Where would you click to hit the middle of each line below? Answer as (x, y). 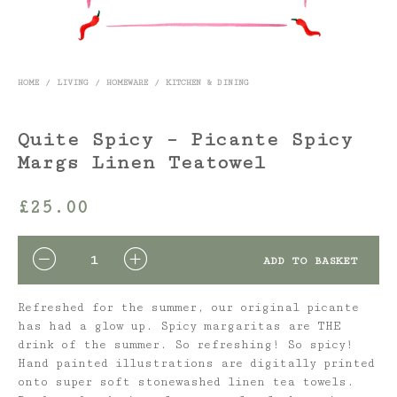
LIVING (73, 83)
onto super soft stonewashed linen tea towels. (186, 382)
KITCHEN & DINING (207, 83)
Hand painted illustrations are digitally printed (196, 363)
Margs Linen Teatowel (142, 163)
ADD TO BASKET (311, 261)
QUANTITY (59, 255)
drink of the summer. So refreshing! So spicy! (186, 345)
